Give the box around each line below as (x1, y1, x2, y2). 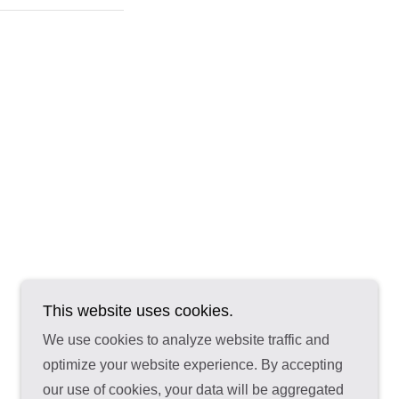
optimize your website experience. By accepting (43, 357, 343, 372)
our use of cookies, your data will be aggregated (43, 382, 344, 397)
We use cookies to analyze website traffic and (43, 332, 330, 347)
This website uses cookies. (43, 302, 233, 320)
